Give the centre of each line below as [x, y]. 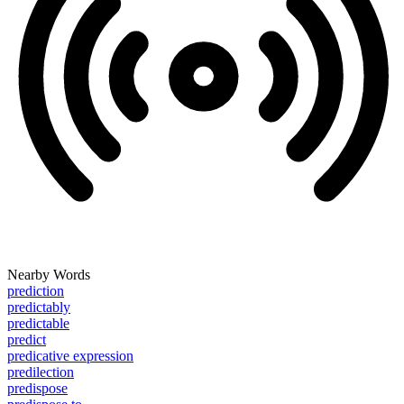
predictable [38, 324]
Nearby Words [49, 275]
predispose [37, 389]
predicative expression [70, 356]
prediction [36, 291]
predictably [39, 308]
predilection [41, 372]
